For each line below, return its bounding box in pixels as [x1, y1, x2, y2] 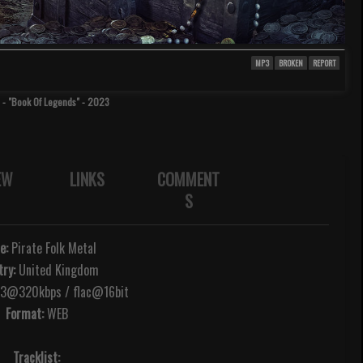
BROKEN [279, 57, 303, 69]
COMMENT [157, 167, 220, 191]
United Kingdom [15, 260, 99, 280]
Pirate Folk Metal [8, 238, 96, 258]
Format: [5, 304, 44, 323]
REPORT [313, 57, 335, 69]
